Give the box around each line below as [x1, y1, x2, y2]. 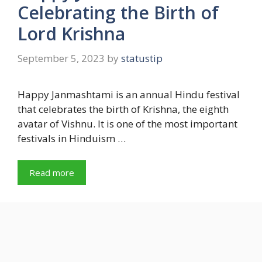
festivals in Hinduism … [18, 131, 126, 145]
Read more [29, 167, 74, 178]
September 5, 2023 [18, 51, 105, 65]
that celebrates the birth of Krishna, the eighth [18, 102, 229, 116]
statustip [121, 51, 163, 65]
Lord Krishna [18, 22, 125, 46]
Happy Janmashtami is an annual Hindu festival [18, 87, 240, 101]
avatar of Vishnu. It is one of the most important [18, 116, 237, 130]
